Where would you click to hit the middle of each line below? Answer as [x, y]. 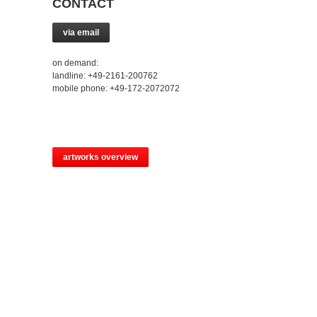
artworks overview [100, 157]
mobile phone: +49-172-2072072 [116, 88]
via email [81, 32]
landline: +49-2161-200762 [105, 75]
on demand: [75, 63]
